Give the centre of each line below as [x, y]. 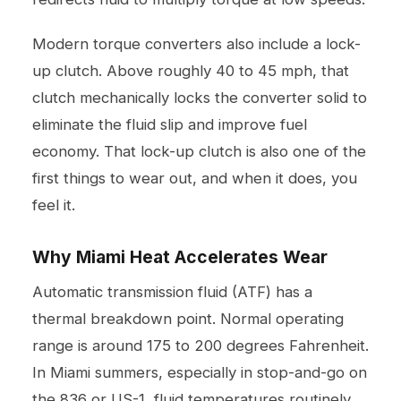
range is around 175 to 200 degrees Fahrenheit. [200, 345]
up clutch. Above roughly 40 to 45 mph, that [191, 70]
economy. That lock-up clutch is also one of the [199, 151]
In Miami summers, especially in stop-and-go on [200, 372]
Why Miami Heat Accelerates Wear [180, 256]
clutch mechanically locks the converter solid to [200, 97]
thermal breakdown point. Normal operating [188, 318]
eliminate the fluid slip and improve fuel [170, 124]
